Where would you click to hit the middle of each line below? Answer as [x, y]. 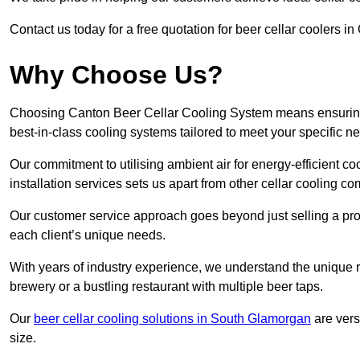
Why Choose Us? [117, 75]
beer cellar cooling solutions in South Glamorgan [172, 319]
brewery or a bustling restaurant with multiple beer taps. [166, 287]
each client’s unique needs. [88, 235]
